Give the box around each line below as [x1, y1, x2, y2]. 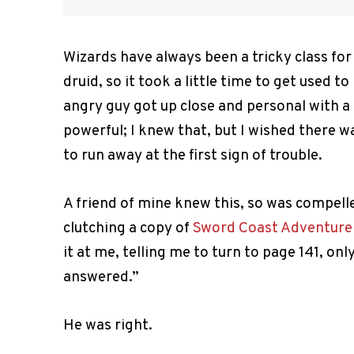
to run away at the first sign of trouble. [62, 145, 322, 165]
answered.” [62, 268, 139, 288]
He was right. [62, 316, 153, 336]
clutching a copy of [62, 219, 193, 239]
